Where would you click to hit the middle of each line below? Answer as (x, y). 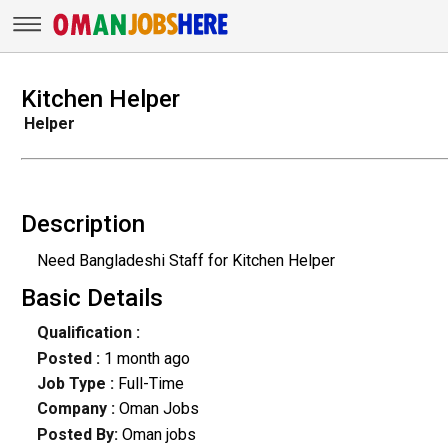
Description (82, 223)
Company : (75, 409)
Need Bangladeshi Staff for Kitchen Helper (185, 260)
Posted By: (79, 434)
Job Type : (77, 384)
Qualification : (88, 333)
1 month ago (146, 358)
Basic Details (91, 298)
